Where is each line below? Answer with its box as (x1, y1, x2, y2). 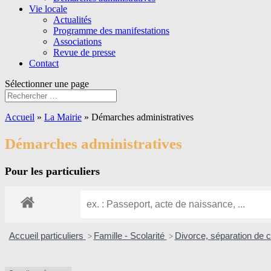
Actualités (53, 15, 91, 25)
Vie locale (29, 4, 67, 14)
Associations (53, 36, 102, 47)
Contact (29, 58, 59, 68)
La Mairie (44, 112, 82, 122)
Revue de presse (53, 47, 116, 57)
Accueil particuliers (8, 230, 86, 241)
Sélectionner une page (5, 79, 89, 89)
